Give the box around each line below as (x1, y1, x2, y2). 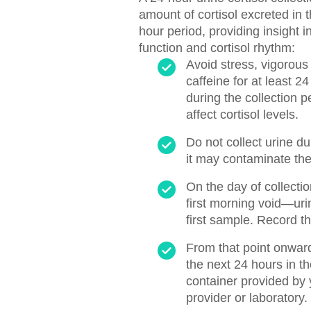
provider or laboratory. (186, 291, 308, 305)
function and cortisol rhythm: (139, 41, 295, 55)
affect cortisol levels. (186, 108, 299, 121)
